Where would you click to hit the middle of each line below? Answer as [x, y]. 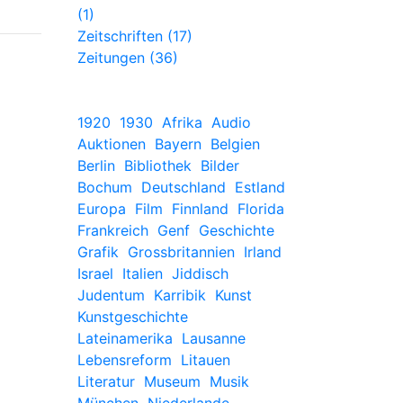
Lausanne [214, 338]
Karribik [180, 295]
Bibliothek [158, 166]
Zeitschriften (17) [135, 36]
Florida [261, 209]
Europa [102, 209]
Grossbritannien [181, 252]
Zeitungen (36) [128, 58]
